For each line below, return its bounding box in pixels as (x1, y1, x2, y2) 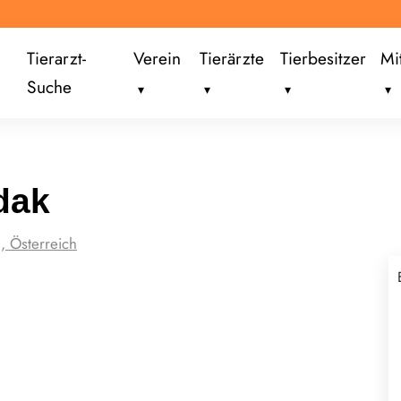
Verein (133, 46, 182, 72)
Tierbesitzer (280, 46, 367, 72)
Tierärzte (199, 46, 264, 72)
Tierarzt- (26, 46, 86, 72)
